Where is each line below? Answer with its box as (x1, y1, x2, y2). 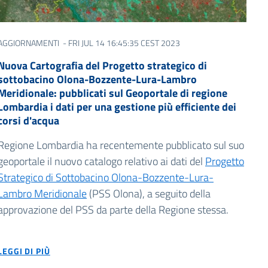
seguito (154, 185, 187, 202)
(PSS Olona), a (86, 185, 155, 202)
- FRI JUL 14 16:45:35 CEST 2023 (60, 36, 180, 49)
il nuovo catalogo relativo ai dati (44, 153, 190, 169)
